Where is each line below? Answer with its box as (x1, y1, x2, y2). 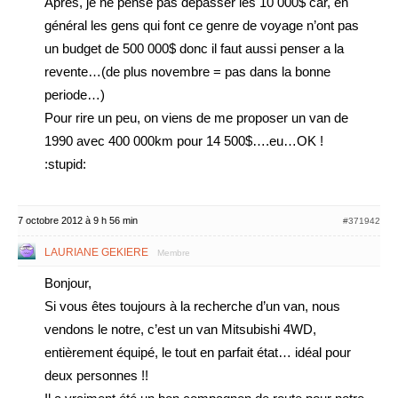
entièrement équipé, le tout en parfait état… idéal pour (44, 345, 351, 360)
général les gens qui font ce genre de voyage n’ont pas (44, 18, 359, 33)
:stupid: (44, 156, 86, 171)
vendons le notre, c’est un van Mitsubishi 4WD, (44, 322, 316, 337)
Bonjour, (44, 275, 92, 291)
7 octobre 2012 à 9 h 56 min (18, 215, 138, 226)
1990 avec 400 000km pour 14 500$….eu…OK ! (44, 133, 323, 148)
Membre (157, 248, 190, 258)
